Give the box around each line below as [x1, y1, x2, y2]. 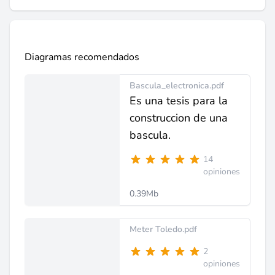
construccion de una [130, 110, 228, 125]
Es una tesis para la [130, 93, 228, 108]
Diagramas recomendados [25, 50, 139, 64]
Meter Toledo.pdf [130, 223, 197, 235]
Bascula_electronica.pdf [130, 80, 224, 91]
